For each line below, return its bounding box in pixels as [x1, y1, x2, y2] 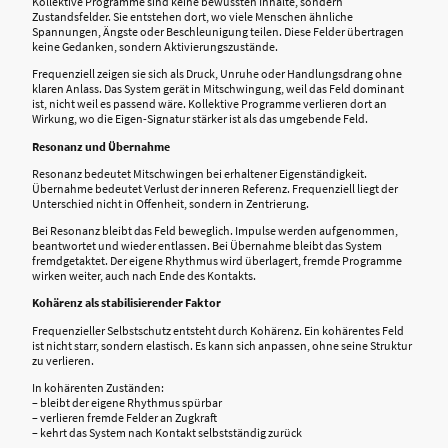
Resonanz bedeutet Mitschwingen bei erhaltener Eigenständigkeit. [32, 165, 367, 181]
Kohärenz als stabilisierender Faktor [32, 295, 221, 311]
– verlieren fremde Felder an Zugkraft [32, 409, 217, 425]
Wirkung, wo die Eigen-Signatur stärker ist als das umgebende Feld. [32, 111, 368, 127]
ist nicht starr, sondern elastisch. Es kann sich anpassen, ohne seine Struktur [32, 337, 412, 353]
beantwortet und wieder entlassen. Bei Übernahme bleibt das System [32, 238, 382, 254]
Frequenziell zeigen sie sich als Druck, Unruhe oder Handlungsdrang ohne [32, 66, 402, 82]
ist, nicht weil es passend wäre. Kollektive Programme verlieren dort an [32, 96, 387, 112]
